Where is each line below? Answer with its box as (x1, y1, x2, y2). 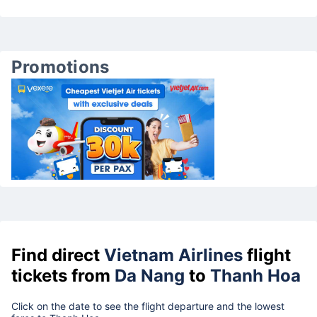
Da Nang (115, 265, 185, 286)
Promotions (11, 57, 110, 77)
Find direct (11, 244, 104, 265)
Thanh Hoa (210, 265, 301, 286)
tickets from (11, 265, 115, 286)
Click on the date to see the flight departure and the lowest (11, 299, 284, 312)
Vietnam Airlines (104, 244, 243, 265)
